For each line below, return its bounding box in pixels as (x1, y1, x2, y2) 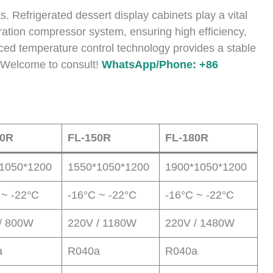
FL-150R (68, 131, 111, 144)
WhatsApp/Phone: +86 (102, 58, 218, 71)
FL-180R (165, 131, 208, 144)
